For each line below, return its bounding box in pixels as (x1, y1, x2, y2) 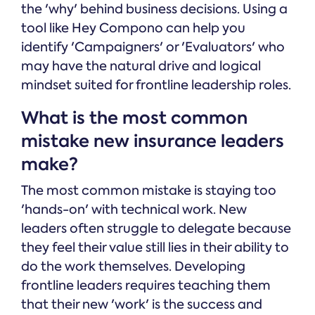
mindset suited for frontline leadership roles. (21, 77, 291, 94)
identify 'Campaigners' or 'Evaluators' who (21, 39, 285, 56)
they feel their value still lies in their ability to (21, 239, 289, 257)
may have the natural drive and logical (21, 58, 261, 75)
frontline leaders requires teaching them (21, 277, 271, 295)
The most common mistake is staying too (21, 182, 276, 200)
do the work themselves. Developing (21, 258, 245, 276)
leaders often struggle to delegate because (21, 220, 291, 238)
